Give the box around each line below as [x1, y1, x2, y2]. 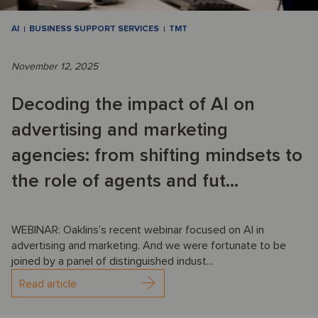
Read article [19, 276, 77, 291]
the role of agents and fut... [11, 169, 238, 192]
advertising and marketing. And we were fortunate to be [11, 238, 286, 253]
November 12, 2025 [11, 60, 98, 72]
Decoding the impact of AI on [11, 92, 255, 116]
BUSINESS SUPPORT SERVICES [29, 23, 159, 34]
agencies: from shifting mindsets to [11, 143, 302, 167]
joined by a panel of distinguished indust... [11, 253, 213, 268]
